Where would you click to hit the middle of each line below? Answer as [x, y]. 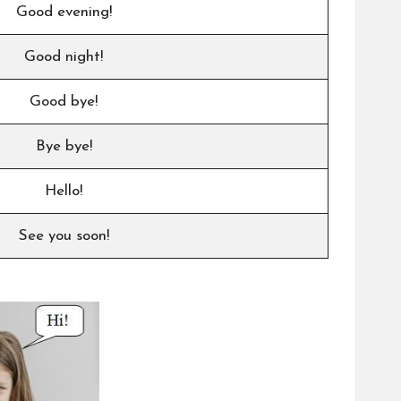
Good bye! [64, 101]
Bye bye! [64, 146]
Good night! [64, 56]
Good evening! [64, 12]
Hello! [64, 191]
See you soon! [64, 235]
